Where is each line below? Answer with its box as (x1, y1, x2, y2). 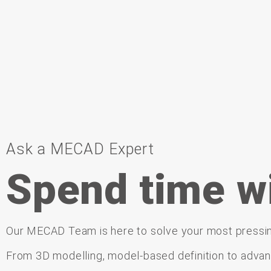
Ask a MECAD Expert (6, 140, 154, 158)
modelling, (53, 249, 105, 263)
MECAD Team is (27, 224, 108, 237)
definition (177, 249, 227, 263)
